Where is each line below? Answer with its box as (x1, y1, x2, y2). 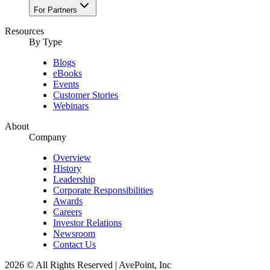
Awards (53, 196, 83, 207)
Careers (53, 207, 82, 218)
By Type (29, 37, 62, 48)
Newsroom (53, 228, 95, 239)
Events (53, 79, 79, 90)
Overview (53, 152, 91, 163)
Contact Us (53, 239, 96, 250)
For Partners (34, 5, 77, 15)
